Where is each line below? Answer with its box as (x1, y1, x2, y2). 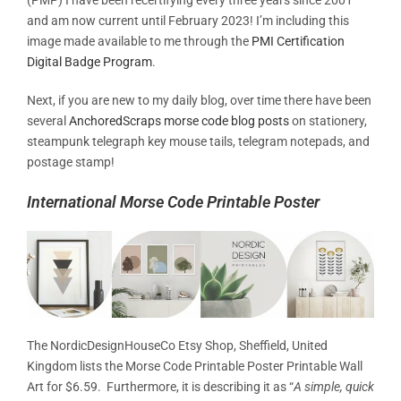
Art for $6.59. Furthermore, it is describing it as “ (27, 379, 294, 394)
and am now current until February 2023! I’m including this (27, 13, 349, 28)
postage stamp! (27, 154, 115, 169)
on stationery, (289, 113, 367, 128)
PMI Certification (252, 33, 345, 48)
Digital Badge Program (27, 54, 152, 69)
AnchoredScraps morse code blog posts (69, 113, 289, 128)
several (27, 113, 69, 128)
